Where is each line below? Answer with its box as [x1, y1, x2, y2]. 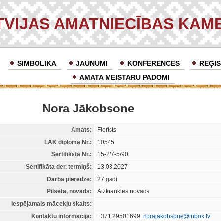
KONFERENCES [127, 59, 180, 67]
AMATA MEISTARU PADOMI [79, 74, 170, 81]
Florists [97, 126, 116, 134]
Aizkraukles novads [97, 188, 149, 195]
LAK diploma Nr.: [44, 139, 92, 146]
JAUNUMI [75, 59, 108, 67]
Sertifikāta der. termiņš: [26, 163, 92, 171]
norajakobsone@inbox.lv [143, 213, 210, 220]
